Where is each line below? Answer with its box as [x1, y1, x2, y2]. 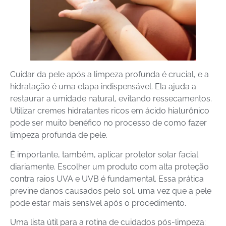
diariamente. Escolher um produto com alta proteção [10, 161, 209, 172]
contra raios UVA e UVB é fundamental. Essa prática [10, 174, 204, 184]
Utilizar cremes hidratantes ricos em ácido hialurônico [10, 106, 209, 116]
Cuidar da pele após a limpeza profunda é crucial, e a [10, 70, 209, 80]
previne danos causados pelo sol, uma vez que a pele [10, 186, 211, 196]
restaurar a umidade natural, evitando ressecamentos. [10, 94, 212, 104]
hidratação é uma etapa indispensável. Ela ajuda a [10, 82, 196, 92]
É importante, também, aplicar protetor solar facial [10, 149, 198, 159]
